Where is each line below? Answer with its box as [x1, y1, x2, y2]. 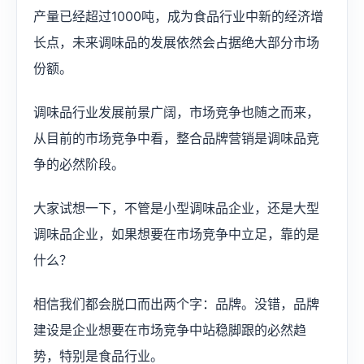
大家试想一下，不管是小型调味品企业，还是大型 [33, 200, 319, 216]
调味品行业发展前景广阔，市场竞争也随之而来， [33, 104, 319, 120]
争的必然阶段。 [33, 156, 124, 172]
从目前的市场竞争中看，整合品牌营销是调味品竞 [33, 130, 319, 146]
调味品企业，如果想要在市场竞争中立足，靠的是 [33, 226, 319, 242]
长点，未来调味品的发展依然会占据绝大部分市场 [33, 34, 319, 50]
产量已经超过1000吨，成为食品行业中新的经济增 [33, 8, 323, 24]
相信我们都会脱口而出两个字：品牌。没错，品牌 [33, 296, 319, 312]
